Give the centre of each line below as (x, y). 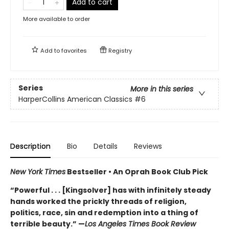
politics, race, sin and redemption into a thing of (104, 212)
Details (106, 146)
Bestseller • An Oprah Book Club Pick (137, 171)
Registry (119, 50)
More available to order (56, 19)
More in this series (162, 89)
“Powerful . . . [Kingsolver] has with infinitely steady (111, 190)
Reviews (148, 146)
